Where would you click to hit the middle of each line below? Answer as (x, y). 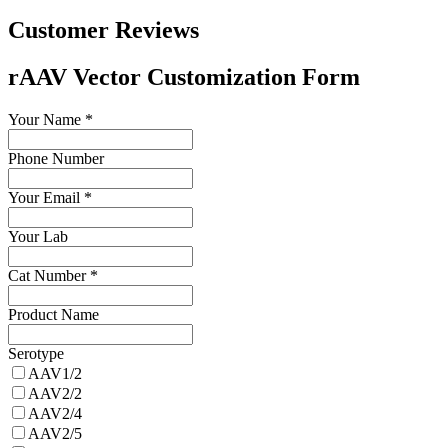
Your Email (44, 197)
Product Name (53, 314)
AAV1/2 (55, 373)
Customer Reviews (103, 30)
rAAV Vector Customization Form (190, 76)
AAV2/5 (55, 433)
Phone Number (56, 158)
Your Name (44, 119)
